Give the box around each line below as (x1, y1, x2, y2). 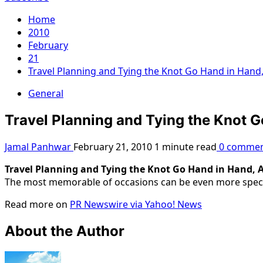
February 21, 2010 (73, 140, 154, 153)
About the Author (5, 222, 124, 240)
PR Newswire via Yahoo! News (70, 197, 202, 211)
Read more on (5, 197, 70, 211)
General (28, 87, 63, 100)
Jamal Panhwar (5, 140, 73, 153)
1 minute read (154, 140, 217, 153)
